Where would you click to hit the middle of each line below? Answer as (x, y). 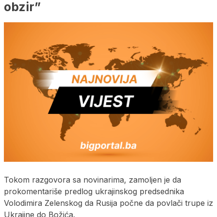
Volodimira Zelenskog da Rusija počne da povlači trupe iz (108, 203)
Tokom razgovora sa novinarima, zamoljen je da (93, 179)
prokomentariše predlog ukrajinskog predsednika (94, 191)
